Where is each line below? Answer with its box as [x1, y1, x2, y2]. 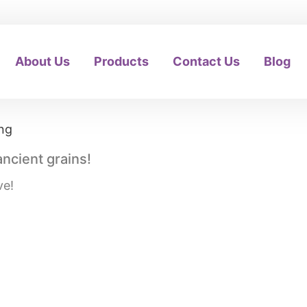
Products [94, 54, 149, 69]
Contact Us [173, 54, 241, 69]
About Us [15, 54, 71, 69]
